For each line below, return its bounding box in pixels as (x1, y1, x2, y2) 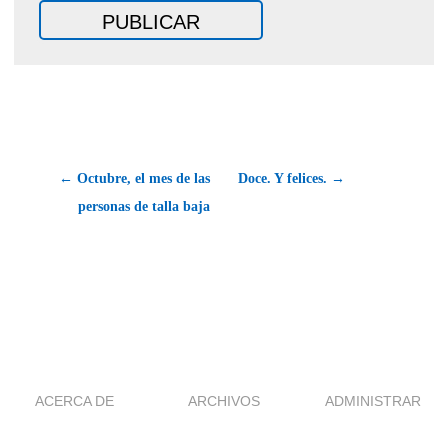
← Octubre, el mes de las (59, 170, 210, 186)
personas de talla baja (78, 198, 210, 214)
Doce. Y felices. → (238, 170, 345, 186)
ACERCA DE (35, 392, 115, 409)
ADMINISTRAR (325, 392, 422, 409)
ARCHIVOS (188, 392, 260, 409)
